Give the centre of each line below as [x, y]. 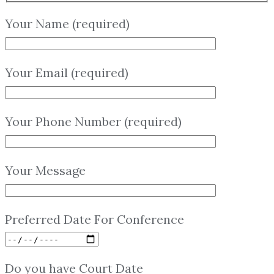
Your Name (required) [67, 23]
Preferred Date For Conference [94, 219]
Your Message [45, 170]
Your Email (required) [67, 72]
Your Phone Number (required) [93, 121]
